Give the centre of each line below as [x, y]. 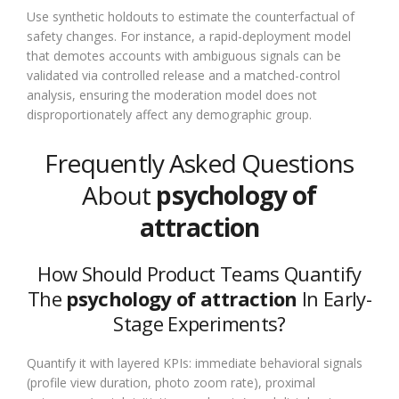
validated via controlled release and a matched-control [183, 75]
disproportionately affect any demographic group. [169, 114]
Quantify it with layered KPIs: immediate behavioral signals [195, 362]
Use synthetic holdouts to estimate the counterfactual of [191, 16]
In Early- [334, 298]
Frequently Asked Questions [199, 163]
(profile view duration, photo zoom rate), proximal [171, 382]
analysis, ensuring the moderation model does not [172, 94]
